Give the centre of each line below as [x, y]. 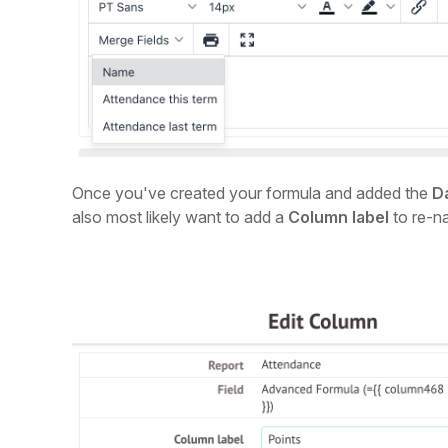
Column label [338, 217]
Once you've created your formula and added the [252, 193]
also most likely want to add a [180, 217]
